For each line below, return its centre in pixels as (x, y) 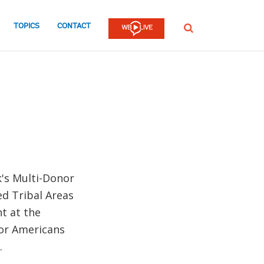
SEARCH (196, 27)
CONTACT (74, 26)
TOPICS (27, 26)
